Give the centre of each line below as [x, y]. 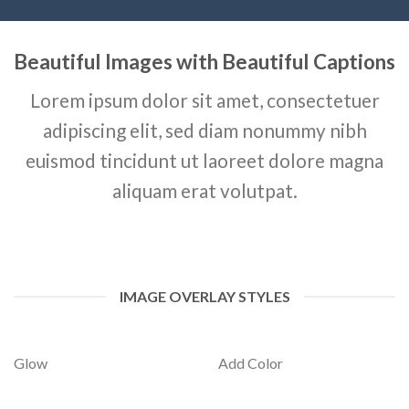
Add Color [251, 363]
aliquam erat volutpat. [204, 191]
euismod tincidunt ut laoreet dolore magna [204, 161]
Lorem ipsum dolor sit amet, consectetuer [204, 100]
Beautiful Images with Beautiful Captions [204, 62]
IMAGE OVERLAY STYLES [204, 297]
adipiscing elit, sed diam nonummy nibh [204, 131]
